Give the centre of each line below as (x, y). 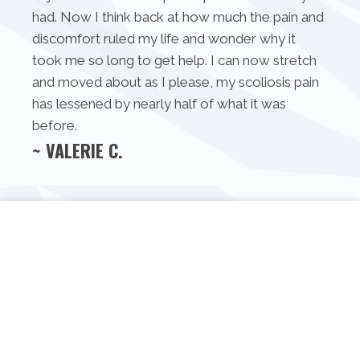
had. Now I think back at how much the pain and (178, 17)
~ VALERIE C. (78, 151)
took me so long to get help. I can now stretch (174, 61)
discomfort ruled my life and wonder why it (164, 39)
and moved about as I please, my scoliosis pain (176, 82)
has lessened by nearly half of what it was (159, 104)
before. (55, 126)
